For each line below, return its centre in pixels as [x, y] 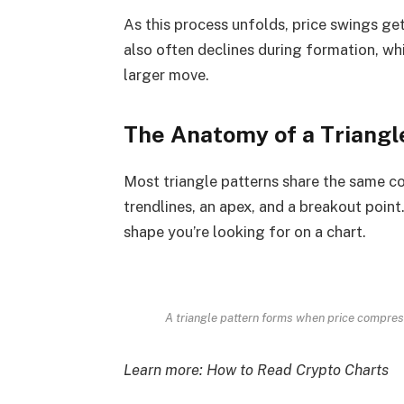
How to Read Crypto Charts [297, 370]
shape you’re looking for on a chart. [244, 231]
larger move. [166, 75]
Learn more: [165, 370]
